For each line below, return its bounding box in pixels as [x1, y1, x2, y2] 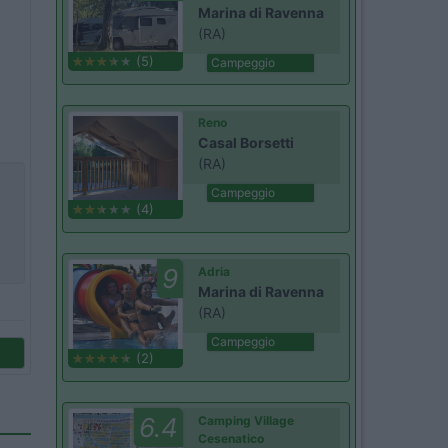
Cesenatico [198, 430, 264, 446]
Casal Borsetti [198, 134, 294, 152]
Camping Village [198, 412, 294, 428]
